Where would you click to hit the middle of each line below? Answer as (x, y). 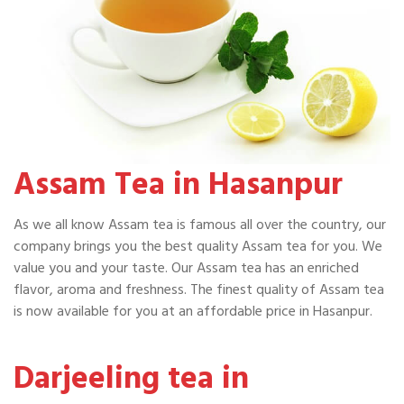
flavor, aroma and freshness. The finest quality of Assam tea (199, 290)
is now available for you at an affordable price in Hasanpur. (193, 312)
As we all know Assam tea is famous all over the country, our (200, 225)
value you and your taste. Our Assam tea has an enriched (186, 268)
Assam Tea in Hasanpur (178, 185)
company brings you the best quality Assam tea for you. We (198, 247)
